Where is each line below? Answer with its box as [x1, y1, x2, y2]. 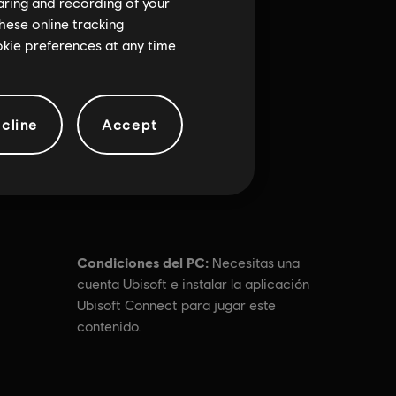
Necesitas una [212, 255, 301, 271]
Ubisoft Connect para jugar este [77, 297, 277, 314]
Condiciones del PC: [77, 254, 209, 270]
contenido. [77, 318, 142, 335]
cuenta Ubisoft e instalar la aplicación [77, 276, 310, 293]
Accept [102, 116, 158, 133]
